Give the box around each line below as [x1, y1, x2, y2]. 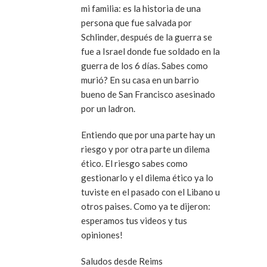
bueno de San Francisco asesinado [81, 88, 215, 100]
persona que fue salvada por [81, 17, 192, 28]
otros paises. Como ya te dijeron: [81, 200, 210, 212]
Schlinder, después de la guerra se [81, 31, 212, 42]
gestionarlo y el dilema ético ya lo [81, 172, 213, 183]
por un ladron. [81, 103, 135, 114]
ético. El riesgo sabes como [81, 157, 188, 169]
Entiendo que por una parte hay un [81, 129, 215, 140]
